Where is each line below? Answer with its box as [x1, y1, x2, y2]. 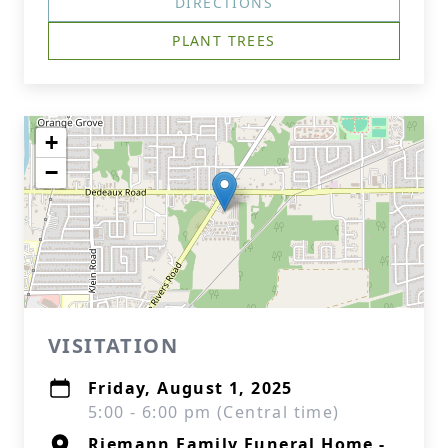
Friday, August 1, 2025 [88, 377, 293, 399]
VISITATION [48, 332, 178, 359]
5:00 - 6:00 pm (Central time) [88, 401, 340, 423]
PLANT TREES [172, 31, 276, 50]
